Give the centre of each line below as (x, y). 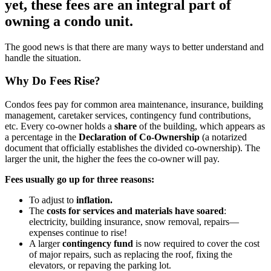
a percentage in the (42, 137)
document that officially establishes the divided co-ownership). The (132, 148)
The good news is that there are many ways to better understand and (134, 47)
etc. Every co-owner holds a (60, 126)
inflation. (94, 200)
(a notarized (224, 137)
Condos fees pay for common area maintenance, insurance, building (134, 105)
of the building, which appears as (201, 126)
